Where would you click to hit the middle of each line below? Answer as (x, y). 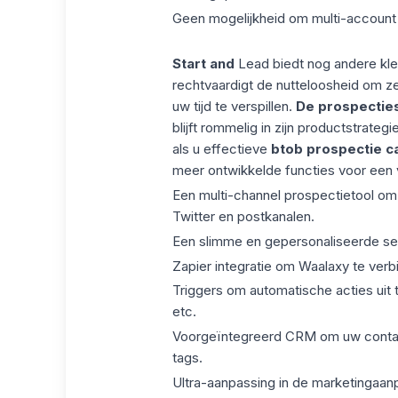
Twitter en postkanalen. (243, 217)
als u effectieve (221, 149)
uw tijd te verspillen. (234, 107)
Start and (203, 64)
